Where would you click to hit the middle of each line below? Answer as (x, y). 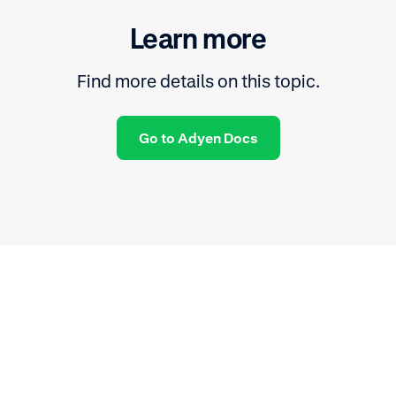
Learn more (198, 39)
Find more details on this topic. (198, 82)
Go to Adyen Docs (198, 138)
